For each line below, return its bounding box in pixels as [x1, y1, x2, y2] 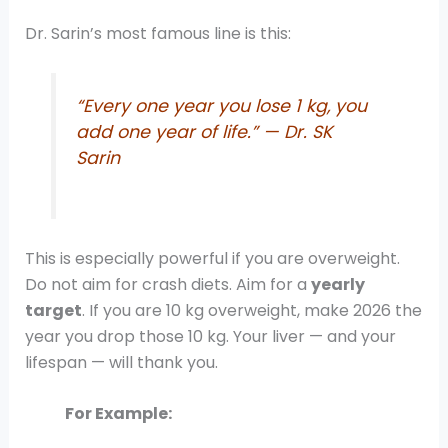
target [24, 298, 82, 322]
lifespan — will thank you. [24, 350, 218, 374]
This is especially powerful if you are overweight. [24, 246, 400, 270]
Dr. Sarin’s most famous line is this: [24, 21, 291, 45]
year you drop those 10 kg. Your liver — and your [24, 324, 396, 348]
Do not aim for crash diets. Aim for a [24, 272, 311, 296]
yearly [310, 272, 365, 296]
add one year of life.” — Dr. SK [76, 120, 334, 145]
